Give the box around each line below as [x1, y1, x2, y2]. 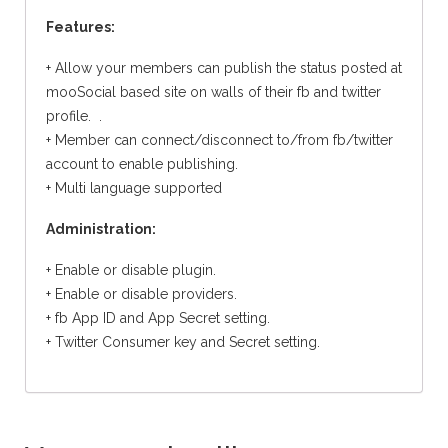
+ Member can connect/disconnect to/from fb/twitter [46, 132, 393, 149]
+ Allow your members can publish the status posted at [46, 60, 402, 77]
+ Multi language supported [46, 180, 222, 197]
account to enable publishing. [46, 156, 238, 173]
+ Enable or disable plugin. [46, 262, 216, 279]
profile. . [46, 108, 102, 125]
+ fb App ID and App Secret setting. [46, 310, 270, 327]
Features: [46, 19, 118, 36]
